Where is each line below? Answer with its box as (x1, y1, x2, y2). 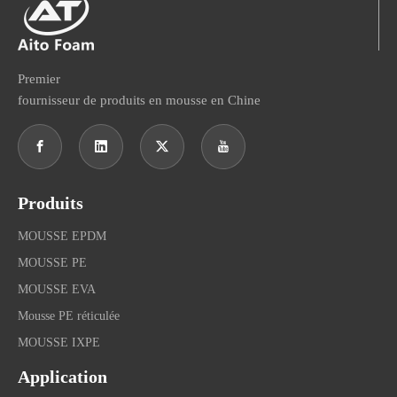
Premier (18, 72, 60, 87)
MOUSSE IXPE (18, 336, 100, 350)
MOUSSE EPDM (18, 230, 106, 244)
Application (18, 367, 107, 387)
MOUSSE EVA (18, 283, 96, 297)
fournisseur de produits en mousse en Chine (18, 93, 261, 108)
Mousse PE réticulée (18, 309, 120, 323)
